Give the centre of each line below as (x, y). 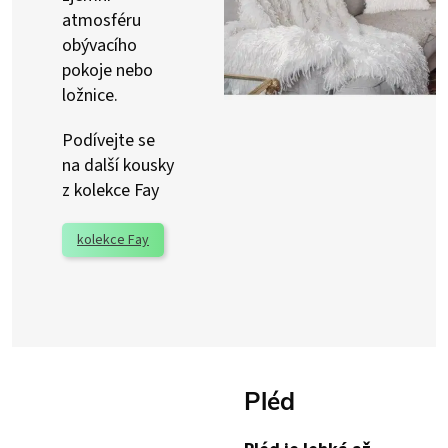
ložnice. (90, 95)
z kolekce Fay (110, 190)
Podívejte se (108, 140)
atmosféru (101, 20)
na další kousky (118, 165)
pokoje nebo (107, 70)
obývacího (99, 45)
